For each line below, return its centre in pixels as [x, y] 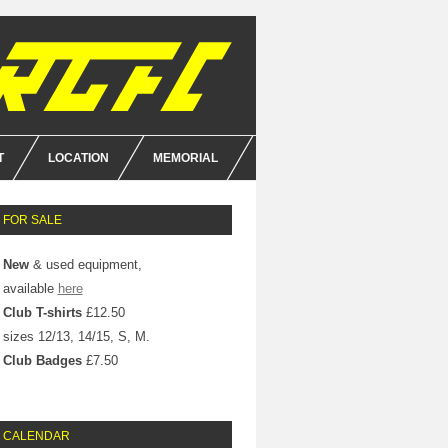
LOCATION [78, 158]
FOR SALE [32, 220]
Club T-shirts [42, 312]
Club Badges [42, 360]
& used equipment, [85, 264]
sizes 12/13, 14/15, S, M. [76, 336]
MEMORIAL [185, 158]
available [30, 288]
